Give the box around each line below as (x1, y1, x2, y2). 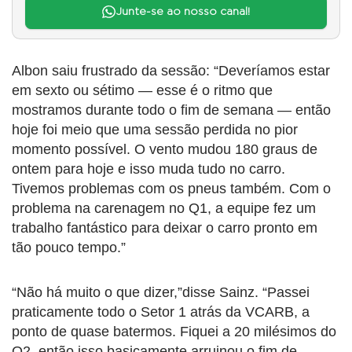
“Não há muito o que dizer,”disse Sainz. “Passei (12, 284, 310, 300)
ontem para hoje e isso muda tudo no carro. (12, 160, 285, 177)
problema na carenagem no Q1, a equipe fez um (12, 200, 316, 216)
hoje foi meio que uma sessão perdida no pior (12, 121, 298, 137)
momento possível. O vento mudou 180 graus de (12, 141, 317, 157)
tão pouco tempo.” (12, 239, 126, 255)
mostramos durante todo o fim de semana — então (12, 101, 331, 118)
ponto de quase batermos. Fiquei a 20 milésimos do (12, 323, 336, 339)
